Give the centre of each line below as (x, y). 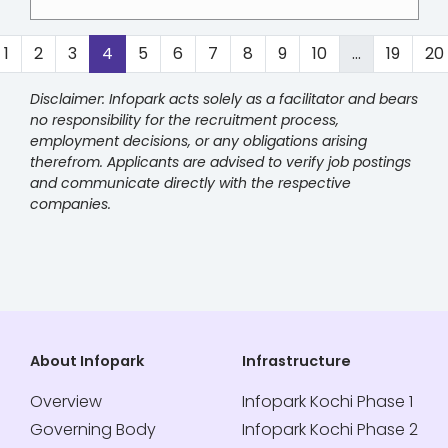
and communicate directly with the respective (190, 183)
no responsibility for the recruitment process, (184, 120)
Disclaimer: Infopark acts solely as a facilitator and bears (224, 99)
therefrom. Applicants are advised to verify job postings (220, 162)
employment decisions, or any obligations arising (198, 141)
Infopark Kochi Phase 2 (330, 429)
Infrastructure (296, 361)
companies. (70, 204)
